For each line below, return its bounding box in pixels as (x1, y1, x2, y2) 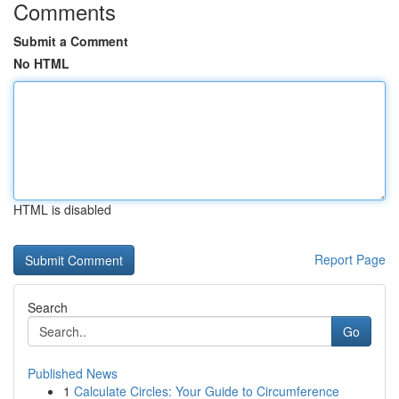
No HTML (13, 54, 69, 72)
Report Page (314, 250, 386, 268)
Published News (28, 364, 118, 382)
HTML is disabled (13, 200, 111, 218)
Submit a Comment (13, 32, 128, 50)
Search (28, 298, 68, 316)
